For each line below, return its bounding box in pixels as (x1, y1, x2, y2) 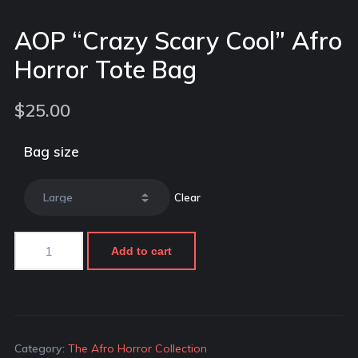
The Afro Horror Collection (67, 340, 207, 356)
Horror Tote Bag (14, 54, 197, 85)
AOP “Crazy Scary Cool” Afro (14, 25, 342, 56)
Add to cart (111, 244, 173, 257)
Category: (14, 340, 68, 356)
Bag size (23, 142, 79, 160)
